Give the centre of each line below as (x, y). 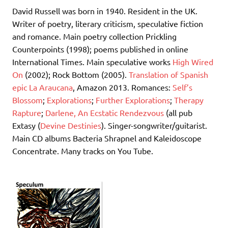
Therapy (189, 100)
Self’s (182, 87)
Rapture (27, 113)
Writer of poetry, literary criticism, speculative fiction (108, 24)
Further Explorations (133, 100)
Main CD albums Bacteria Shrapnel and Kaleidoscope (107, 138)
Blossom (27, 100)
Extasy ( (26, 125)
